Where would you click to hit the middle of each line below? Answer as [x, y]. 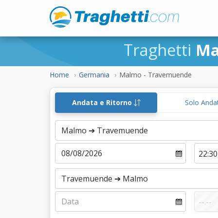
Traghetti [159, 50]
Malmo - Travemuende [155, 75]
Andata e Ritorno [103, 102]
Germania [94, 75]
